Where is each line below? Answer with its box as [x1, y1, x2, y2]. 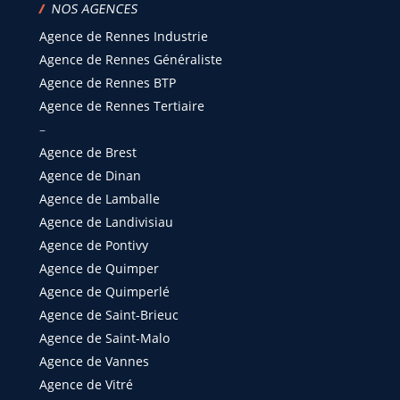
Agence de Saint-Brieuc [38, 306, 179, 323]
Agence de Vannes [38, 353, 149, 370]
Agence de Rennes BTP [38, 74, 176, 91]
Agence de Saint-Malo [38, 329, 170, 346]
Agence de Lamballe [38, 190, 160, 207]
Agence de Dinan [38, 167, 141, 184]
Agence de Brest [38, 144, 137, 161]
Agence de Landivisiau [38, 213, 173, 230]
